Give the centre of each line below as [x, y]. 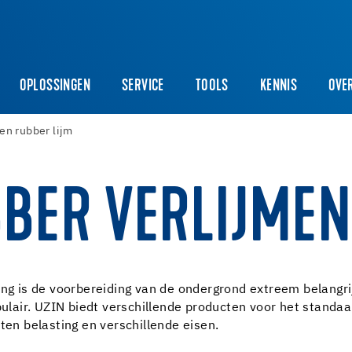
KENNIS [279, 87]
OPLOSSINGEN [55, 87]
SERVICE [143, 87]
